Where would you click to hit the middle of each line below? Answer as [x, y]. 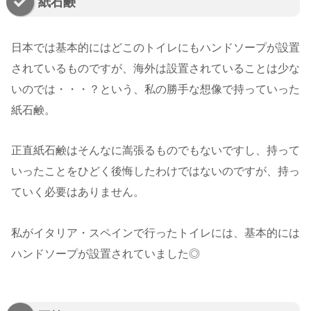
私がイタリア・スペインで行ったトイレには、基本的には [155, 233]
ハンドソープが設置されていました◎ [106, 254]
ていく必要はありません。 [78, 192]
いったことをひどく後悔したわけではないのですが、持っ [155, 171]
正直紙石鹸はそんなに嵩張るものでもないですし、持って [155, 151]
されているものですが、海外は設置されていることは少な [155, 68]
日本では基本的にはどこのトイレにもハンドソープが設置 [155, 47]
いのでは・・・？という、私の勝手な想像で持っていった [155, 89]
